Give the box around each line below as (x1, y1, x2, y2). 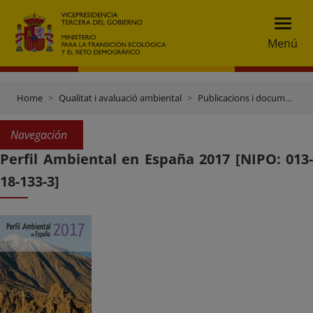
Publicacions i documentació (198, 92, 285, 104)
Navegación (10, 127, 67, 143)
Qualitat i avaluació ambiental (59, 92, 182, 104)
